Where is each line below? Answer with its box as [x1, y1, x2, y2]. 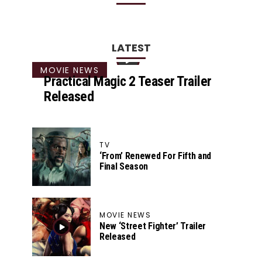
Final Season [99, 160, 149, 172]
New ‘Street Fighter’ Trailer [99, 220, 206, 232]
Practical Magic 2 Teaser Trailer [44, 73, 212, 89]
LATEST [111, 40, 151, 55]
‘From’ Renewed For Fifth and [99, 150, 212, 161]
